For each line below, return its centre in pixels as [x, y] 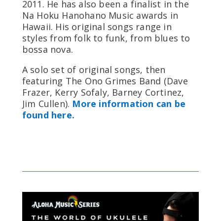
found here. [48, 115]
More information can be [129, 103]
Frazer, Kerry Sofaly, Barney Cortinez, [103, 92]
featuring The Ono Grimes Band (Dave [105, 81]
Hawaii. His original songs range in [97, 26]
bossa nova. [47, 49]
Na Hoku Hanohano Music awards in [100, 15]
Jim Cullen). [47, 103]
